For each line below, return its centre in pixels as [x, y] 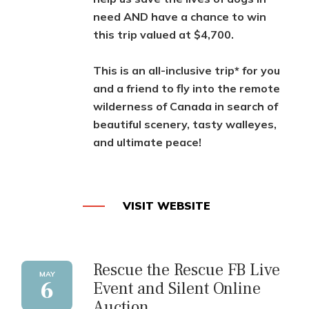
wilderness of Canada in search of [186, 107]
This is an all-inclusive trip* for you [187, 71]
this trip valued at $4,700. [163, 35]
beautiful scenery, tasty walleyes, [185, 124]
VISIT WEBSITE [167, 206]
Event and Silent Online [177, 288]
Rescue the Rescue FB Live [187, 270]
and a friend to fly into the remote [187, 89]
